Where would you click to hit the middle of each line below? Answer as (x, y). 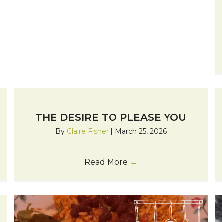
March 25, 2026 (140, 131)
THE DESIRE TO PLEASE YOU (111, 117)
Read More (107, 162)
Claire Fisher (88, 131)
